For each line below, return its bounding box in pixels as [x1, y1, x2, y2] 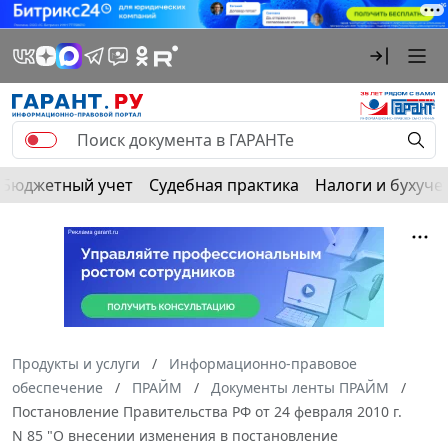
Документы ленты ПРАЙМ [211, 377, 389, 397]
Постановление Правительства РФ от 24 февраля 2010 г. [12, 401, 402, 421]
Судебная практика [149, 173, 299, 196]
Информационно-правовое [169, 353, 357, 373]
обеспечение [12, 377, 103, 397]
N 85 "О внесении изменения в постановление [12, 425, 338, 445]
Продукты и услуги [12, 353, 140, 373]
